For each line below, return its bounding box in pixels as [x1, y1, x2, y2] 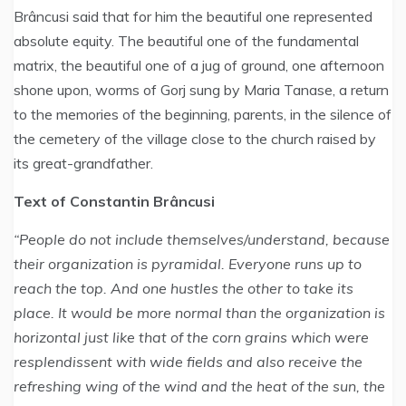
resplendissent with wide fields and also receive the [14, 353, 362, 371]
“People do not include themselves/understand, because [14, 230, 390, 248]
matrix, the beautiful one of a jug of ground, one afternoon [14, 56, 384, 74]
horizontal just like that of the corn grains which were [14, 328, 369, 346]
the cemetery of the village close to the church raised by [14, 130, 376, 148]
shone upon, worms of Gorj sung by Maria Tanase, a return [14, 81, 389, 99]
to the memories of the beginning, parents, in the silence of [14, 105, 391, 123]
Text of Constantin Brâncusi [14, 192, 218, 210]
